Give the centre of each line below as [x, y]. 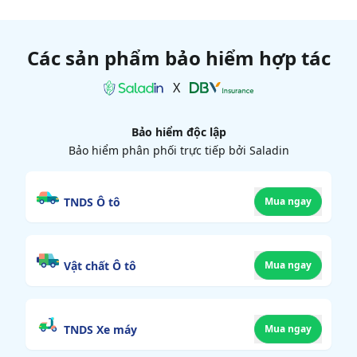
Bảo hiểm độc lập [178, 132]
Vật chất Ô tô [100, 265]
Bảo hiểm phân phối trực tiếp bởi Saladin [178, 151]
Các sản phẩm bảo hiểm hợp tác [178, 58]
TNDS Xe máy [100, 329]
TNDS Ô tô [92, 202]
